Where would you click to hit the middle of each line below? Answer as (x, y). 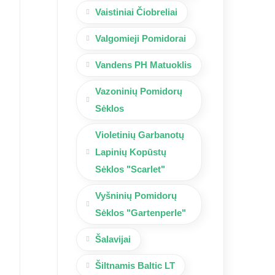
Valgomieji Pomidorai (141, 38)
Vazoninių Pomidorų (139, 91)
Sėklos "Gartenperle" (141, 212)
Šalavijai (113, 239)
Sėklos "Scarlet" (130, 169)
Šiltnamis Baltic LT (135, 265)
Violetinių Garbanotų (140, 134)
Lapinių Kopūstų (131, 152)
